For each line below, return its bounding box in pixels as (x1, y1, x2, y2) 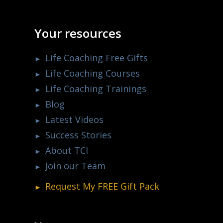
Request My (45, 180, 98, 192)
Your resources (34, 25, 121, 42)
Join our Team (45, 159, 106, 172)
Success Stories (45, 128, 112, 141)
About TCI (45, 144, 89, 156)
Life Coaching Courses (45, 67, 140, 79)
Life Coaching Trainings (45, 82, 147, 95)
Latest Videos (45, 113, 104, 125)
